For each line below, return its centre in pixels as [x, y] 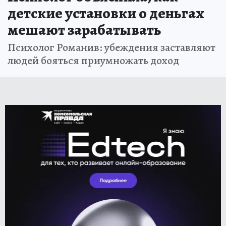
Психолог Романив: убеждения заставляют [111, 47]
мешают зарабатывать [84, 30]
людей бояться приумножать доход [93, 60]
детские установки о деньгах [106, 13]
